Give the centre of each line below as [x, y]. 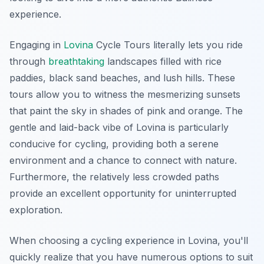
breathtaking [76, 62]
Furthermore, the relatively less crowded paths [114, 177]
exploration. [36, 210]
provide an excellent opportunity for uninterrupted [123, 194]
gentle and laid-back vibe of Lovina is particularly [119, 128]
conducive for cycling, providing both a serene [114, 144]
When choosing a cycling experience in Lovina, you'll [129, 241]
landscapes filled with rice [163, 62]
